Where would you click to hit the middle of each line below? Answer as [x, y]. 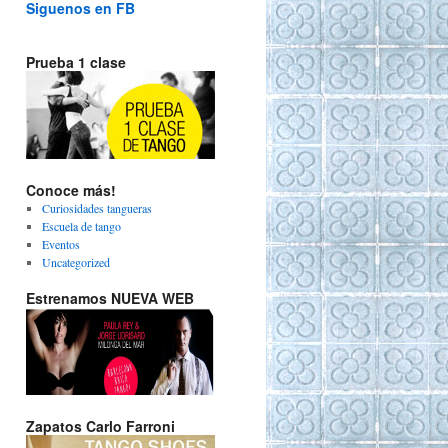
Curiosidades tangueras [96, 208]
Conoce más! [71, 190]
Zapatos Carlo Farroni [100, 426]
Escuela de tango [81, 226]
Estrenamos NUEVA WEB [110, 298]
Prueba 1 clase [76, 62]
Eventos [60, 244]
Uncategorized [75, 262]
